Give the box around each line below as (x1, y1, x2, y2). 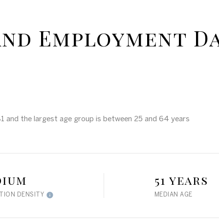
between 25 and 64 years (103, 114, 190, 123)
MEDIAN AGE (154, 191, 193, 197)
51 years (154, 172, 208, 188)
